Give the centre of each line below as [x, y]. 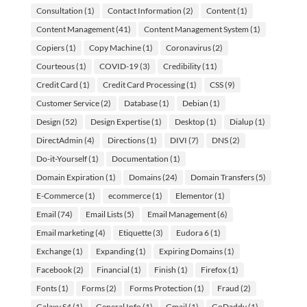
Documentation [140, 158]
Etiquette [135, 232]
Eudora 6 [192, 232]
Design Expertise [120, 121]
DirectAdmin [59, 140]
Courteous [55, 66]
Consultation [59, 10]
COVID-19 [119, 66]
